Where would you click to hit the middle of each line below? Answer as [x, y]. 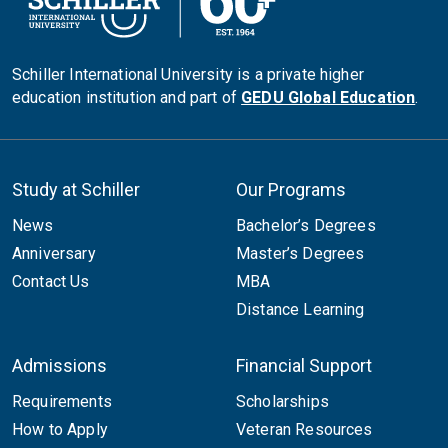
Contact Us [51, 281]
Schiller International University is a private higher [188, 74]
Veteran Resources [304, 429]
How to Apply [60, 429]
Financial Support [304, 365]
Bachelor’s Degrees [306, 225]
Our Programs [291, 189]
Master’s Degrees [300, 253]
